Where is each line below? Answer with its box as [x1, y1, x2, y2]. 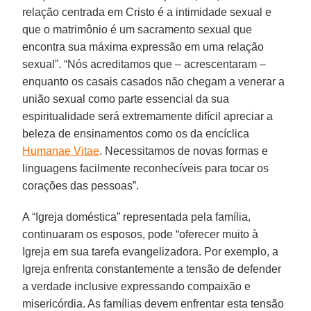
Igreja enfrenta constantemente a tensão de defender [22, 262, 282, 275]
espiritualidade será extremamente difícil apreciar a [22, 110, 274, 122]
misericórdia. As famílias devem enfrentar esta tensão [22, 297, 285, 310]
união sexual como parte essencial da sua [22, 92, 230, 105]
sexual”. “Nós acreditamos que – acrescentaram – [22, 58, 267, 70]
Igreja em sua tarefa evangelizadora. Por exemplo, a [22, 245, 279, 258]
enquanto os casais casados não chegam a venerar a [22, 75, 285, 87]
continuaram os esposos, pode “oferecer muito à [22, 228, 259, 240]
